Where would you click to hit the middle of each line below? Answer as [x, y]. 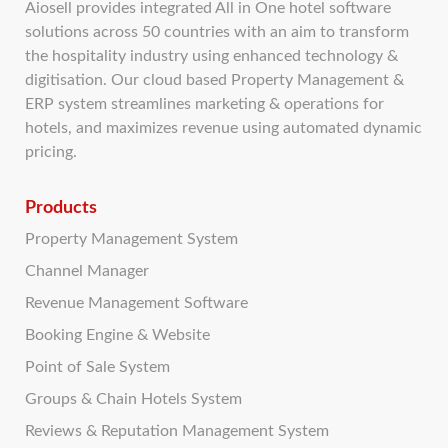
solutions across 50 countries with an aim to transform [217, 32]
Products [61, 208]
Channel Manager [87, 271]
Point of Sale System [97, 367]
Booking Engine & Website [117, 335]
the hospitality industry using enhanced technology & [211, 56]
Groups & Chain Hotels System [133, 399]
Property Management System [131, 239]
